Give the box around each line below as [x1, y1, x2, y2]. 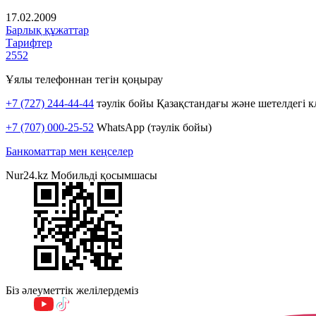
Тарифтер [6, 36, 52, 49]
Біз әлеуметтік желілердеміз [6, 284, 138, 296]
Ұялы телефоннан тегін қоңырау [6, 73, 163, 85]
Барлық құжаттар [6, 23, 89, 36]
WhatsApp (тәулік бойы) [94, 121, 212, 133]
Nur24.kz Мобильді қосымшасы [6, 169, 157, 181]
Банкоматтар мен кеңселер [6, 145, 133, 157]
